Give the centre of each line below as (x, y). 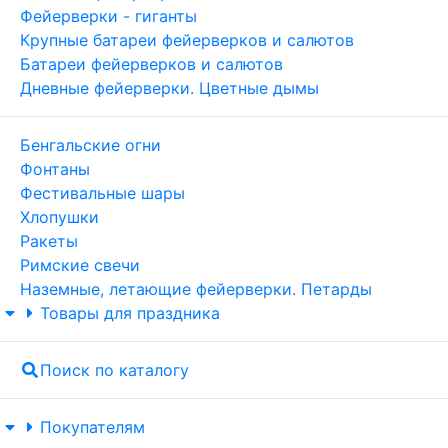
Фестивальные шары (102, 193)
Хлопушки (59, 217)
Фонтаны (55, 169)
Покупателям (92, 427)
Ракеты (49, 241)
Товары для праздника (130, 313)
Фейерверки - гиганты (108, 16)
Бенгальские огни (90, 145)
